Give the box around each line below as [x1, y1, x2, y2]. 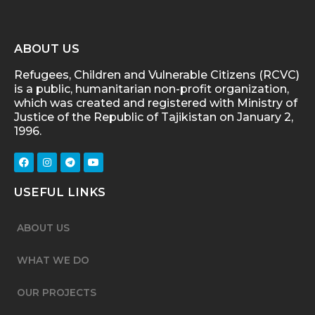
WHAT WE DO [17, 255, 89, 266]
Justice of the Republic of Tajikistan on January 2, [14, 110, 293, 124]
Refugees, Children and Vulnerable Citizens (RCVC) [14, 68, 300, 82]
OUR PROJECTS [17, 287, 96, 298]
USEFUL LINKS [14, 185, 105, 199]
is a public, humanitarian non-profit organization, [14, 82, 289, 96]
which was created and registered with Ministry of [14, 96, 297, 110]
